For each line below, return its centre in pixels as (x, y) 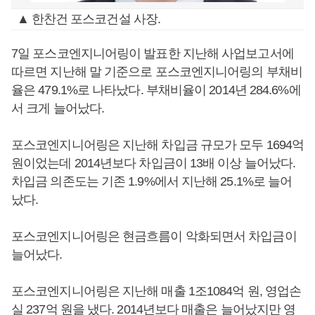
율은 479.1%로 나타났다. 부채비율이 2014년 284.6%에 (156, 90)
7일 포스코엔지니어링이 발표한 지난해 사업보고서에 (153, 53)
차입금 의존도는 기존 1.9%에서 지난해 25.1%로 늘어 (152, 181)
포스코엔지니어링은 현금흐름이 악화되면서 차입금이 (154, 236)
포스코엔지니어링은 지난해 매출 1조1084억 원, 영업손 (156, 291)
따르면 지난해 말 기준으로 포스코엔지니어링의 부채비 (157, 72)
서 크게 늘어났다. (58, 108)
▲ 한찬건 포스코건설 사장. (89, 19)
